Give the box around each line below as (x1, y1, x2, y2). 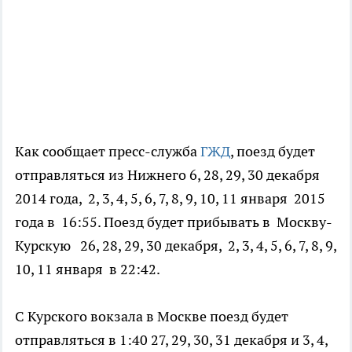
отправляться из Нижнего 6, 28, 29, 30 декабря (15, 166, 320, 185)
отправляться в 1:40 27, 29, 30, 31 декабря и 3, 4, (15, 331, 328, 350)
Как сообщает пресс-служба (15, 142, 200, 161)
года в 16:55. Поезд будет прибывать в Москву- (15, 213, 332, 232)
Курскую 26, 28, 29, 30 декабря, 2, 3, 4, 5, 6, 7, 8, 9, (15, 236, 336, 255)
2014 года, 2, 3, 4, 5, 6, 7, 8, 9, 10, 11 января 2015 (15, 189, 325, 208)
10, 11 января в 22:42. (15, 260, 160, 279)
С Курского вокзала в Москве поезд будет (15, 307, 288, 326)
